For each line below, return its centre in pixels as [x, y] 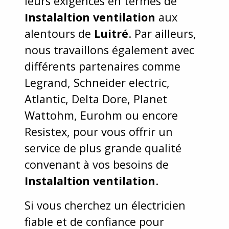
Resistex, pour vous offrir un [99, 131]
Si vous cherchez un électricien [105, 205]
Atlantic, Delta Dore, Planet [96, 99]
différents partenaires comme [102, 66]
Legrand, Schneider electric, [97, 82]
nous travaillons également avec [109, 50]
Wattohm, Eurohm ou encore [101, 115]
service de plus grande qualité [103, 148]
